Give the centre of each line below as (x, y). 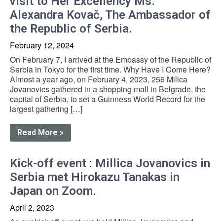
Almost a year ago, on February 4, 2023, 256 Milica (99, 79)
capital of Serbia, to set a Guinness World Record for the (108, 99)
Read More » (40, 132)
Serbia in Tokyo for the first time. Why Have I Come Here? (110, 69)
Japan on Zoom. (53, 191)
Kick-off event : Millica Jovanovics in (110, 163)
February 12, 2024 (42, 45)
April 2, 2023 (32, 207)
